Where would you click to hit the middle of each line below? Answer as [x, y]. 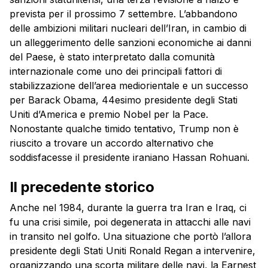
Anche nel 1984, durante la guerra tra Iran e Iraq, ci [128, 208]
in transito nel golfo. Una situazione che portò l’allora [130, 237]
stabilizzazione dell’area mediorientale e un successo [129, 86]
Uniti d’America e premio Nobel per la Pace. [109, 115]
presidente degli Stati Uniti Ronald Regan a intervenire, [133, 251]
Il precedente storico [82, 187]
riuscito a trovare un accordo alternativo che [112, 143]
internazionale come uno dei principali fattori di [116, 71]
